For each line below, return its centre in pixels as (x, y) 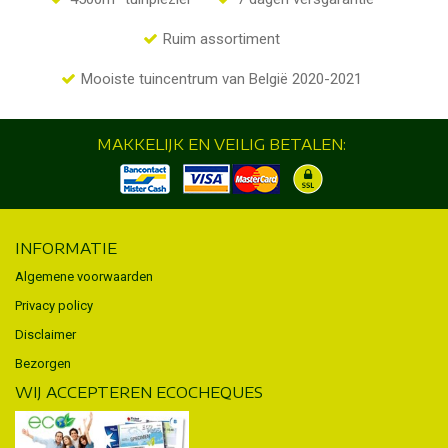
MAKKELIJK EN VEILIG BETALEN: (221, 143)
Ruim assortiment (221, 38)
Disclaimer (45, 334)
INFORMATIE (66, 247)
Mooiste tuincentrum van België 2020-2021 (221, 78)
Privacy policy (54, 305)
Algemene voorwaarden (84, 276)
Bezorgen (43, 363)
